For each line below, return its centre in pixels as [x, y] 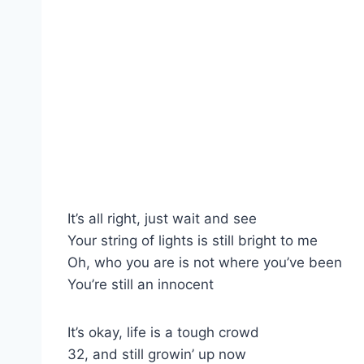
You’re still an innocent [141, 284]
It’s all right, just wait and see [162, 218]
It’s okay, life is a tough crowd [163, 332]
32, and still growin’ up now [157, 354]
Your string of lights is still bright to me [193, 240]
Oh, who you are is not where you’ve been [205, 262]
